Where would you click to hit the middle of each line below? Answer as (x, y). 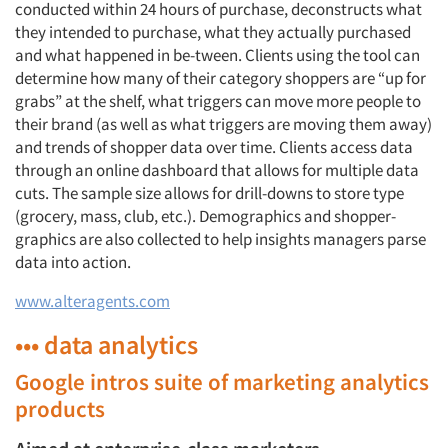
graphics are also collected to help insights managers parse (220, 239)
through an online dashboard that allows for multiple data (217, 170)
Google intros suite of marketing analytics (222, 381)
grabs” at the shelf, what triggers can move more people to (218, 101)
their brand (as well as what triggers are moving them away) (223, 124)
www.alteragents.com (92, 301)
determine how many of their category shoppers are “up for (220, 78)
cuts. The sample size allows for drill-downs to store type (209, 193)
